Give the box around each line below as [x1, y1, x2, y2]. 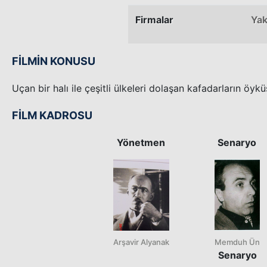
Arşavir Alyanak [113, 237, 169, 247]
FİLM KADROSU [12, 108, 92, 122]
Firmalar [135, 13, 173, 26]
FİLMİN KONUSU [12, 54, 95, 67]
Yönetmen [117, 136, 166, 148]
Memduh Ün [215, 237, 260, 247]
